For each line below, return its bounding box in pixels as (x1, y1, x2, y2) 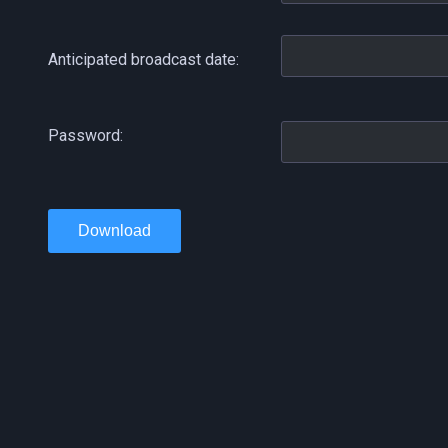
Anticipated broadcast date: (48, 50, 239, 70)
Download (78, 222, 151, 240)
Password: (48, 126, 123, 146)
